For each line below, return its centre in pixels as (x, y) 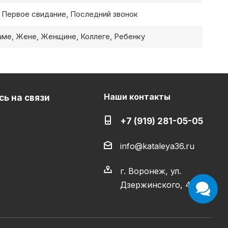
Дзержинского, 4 (155, 185)
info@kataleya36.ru (157, 146)
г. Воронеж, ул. (150, 171)
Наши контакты (137, 97)
